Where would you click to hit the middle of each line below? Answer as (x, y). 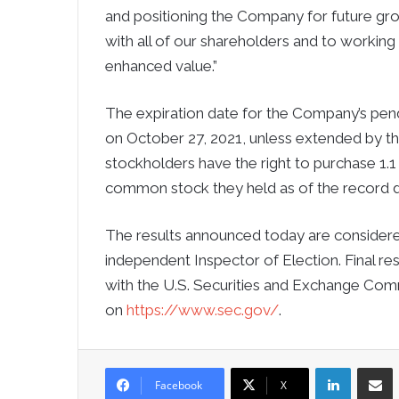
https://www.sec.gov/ (203, 310)
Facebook (179, 385)
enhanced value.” (161, 66)
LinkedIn (373, 366)
